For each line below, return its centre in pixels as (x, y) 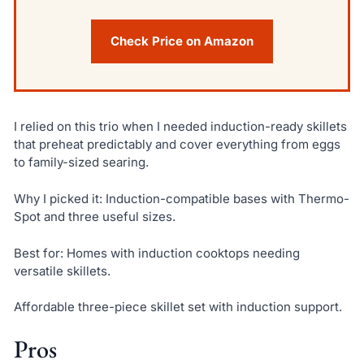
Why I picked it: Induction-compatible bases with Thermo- (181, 199)
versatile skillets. (62, 271)
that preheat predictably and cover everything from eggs (177, 145)
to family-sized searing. (81, 162)
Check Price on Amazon (182, 41)
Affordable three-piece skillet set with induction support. (178, 307)
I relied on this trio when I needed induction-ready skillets (180, 127)
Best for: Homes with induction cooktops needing (156, 253)
